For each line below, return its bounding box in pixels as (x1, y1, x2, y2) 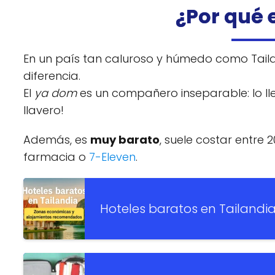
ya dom (34, 85, 77, 101)
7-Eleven (89, 149, 136, 165)
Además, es (23, 132, 90, 148)
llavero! (23, 103, 64, 118)
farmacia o (23, 149, 89, 165)
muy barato (90, 132, 160, 148)
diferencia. (23, 68, 80, 84)
